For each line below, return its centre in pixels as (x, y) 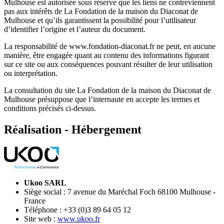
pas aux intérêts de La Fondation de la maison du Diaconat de (101, 11)
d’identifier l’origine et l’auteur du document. (75, 29)
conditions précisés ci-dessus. (50, 108)
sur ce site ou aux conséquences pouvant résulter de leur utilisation (108, 64)
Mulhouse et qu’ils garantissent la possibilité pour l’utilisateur (100, 20)
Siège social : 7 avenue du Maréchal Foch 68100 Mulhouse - (120, 192)
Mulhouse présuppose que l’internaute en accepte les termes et (102, 99)
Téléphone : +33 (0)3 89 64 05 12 (77, 210)
